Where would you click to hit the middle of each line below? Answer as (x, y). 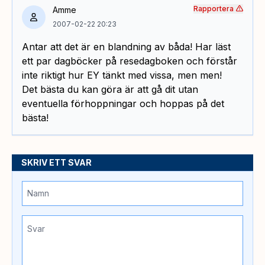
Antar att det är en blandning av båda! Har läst (126, 46)
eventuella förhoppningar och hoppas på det (123, 103)
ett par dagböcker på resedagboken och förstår (130, 61)
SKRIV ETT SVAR (56, 162)
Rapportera (214, 8)
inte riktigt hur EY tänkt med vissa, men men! (122, 75)
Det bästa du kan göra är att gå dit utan (110, 89)
